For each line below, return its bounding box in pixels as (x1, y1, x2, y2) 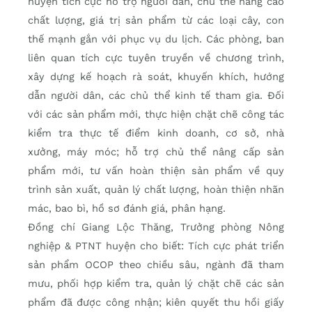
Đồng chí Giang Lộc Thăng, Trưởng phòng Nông (28, 221, 284, 234)
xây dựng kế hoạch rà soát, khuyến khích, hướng (28, 70, 284, 84)
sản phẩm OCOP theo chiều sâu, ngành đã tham (28, 258, 284, 272)
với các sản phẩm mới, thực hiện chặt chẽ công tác (28, 108, 284, 121)
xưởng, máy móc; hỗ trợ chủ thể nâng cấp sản (28, 146, 284, 159)
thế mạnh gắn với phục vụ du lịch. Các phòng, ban (28, 33, 284, 46)
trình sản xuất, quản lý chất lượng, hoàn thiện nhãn (28, 183, 284, 196)
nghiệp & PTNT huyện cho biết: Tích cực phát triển (28, 240, 284, 253)
